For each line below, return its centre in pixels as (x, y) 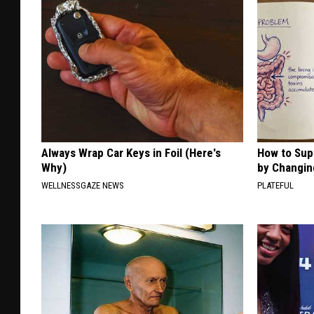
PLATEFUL (276, 186)
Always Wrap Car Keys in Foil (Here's (131, 153)
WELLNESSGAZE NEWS (83, 186)
